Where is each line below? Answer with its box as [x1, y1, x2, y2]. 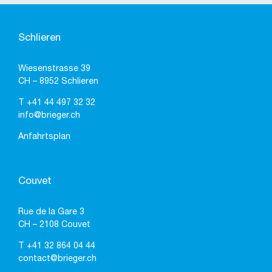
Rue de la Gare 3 [18, 208, 84, 217]
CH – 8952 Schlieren [18, 78, 98, 86]
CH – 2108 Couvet [18, 221, 90, 229]
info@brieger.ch [18, 112, 80, 120]
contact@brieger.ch [18, 255, 97, 263]
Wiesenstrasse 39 [18, 65, 90, 73]
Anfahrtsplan [18, 133, 70, 141]
